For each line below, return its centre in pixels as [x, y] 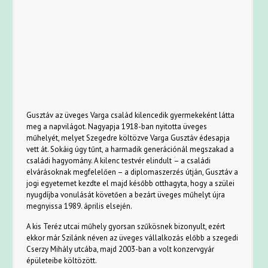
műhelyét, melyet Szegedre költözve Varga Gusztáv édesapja [128, 138]
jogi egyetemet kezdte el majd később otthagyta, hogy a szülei [131, 183]
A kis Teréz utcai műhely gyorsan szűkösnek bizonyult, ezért [126, 226]
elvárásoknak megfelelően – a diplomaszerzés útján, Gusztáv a [133, 172]
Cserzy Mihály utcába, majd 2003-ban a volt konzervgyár [121, 249]
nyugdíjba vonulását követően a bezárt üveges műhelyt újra [126, 195]
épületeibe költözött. [62, 261]
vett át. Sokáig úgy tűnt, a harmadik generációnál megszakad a [130, 149]
